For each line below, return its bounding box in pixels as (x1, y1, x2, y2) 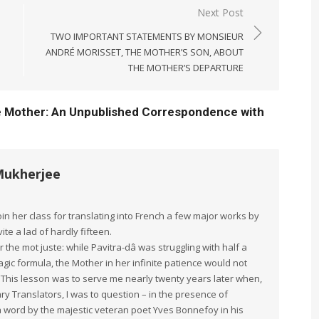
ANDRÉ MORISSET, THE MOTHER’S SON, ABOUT (46, 46, 244, 59)
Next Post (197, 6, 244, 20)
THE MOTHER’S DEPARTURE (128, 61, 244, 75)
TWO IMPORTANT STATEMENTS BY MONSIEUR (51, 30, 244, 43)
